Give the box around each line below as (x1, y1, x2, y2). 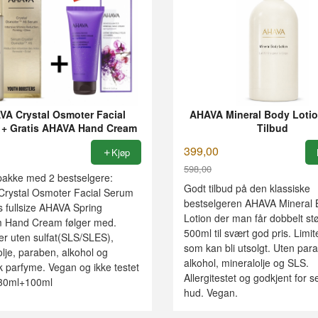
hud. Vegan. (183, 285, 238, 300)
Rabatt (182, 174, 216, 191)
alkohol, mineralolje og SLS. (183, 255, 309, 270)
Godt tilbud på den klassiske (183, 180, 310, 195)
